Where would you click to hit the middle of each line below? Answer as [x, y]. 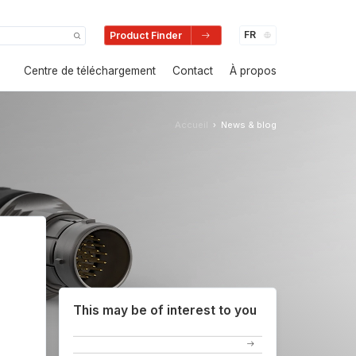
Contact [193, 70]
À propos [253, 70]
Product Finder [145, 35]
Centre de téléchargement [90, 70]
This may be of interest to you [165, 310]
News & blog [249, 124]
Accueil [192, 124]
